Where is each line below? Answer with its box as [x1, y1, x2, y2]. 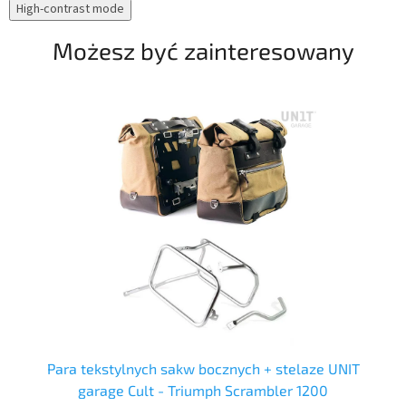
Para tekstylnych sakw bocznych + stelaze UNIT [46, 360, 360, 378]
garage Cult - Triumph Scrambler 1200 [78, 382, 328, 400]
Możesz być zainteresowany [52, 36, 354, 65]
